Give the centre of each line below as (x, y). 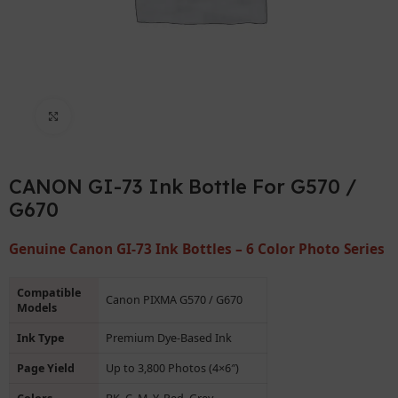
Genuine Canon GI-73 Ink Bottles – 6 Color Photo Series (197, 249)
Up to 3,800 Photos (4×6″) (173, 368)
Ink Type (41, 338)
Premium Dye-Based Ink (169, 338)
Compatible (49, 292)
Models (37, 307)
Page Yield (46, 368)
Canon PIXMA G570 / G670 (175, 299)
